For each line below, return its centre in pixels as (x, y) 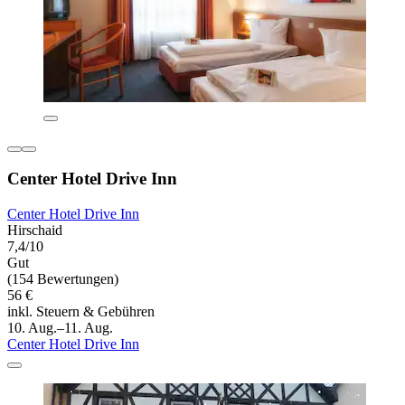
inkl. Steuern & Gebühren (81, 312)
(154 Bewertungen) (63, 279)
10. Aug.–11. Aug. (60, 328)
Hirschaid (35, 231)
